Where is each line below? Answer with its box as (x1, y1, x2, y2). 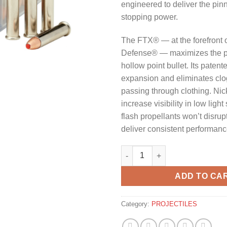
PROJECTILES (152, 200, 197, 208)
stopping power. (121, 12, 178, 21)
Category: (121, 200, 152, 208)
